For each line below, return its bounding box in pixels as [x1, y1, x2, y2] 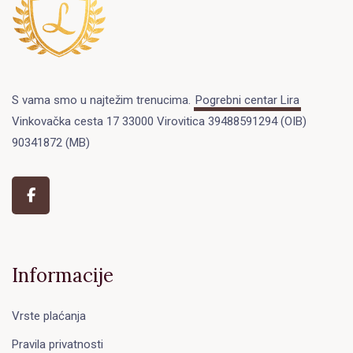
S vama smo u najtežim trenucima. [12, 92, 194, 107]
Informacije [12, 263, 113, 288]
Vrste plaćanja [12, 308, 86, 323]
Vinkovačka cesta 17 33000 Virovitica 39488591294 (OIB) [12, 113, 307, 128]
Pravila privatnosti [12, 336, 103, 351]
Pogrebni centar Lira [195, 92, 299, 107]
